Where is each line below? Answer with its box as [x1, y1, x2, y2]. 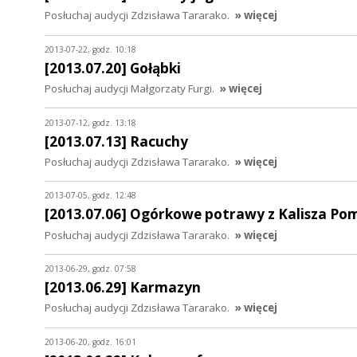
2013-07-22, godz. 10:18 [45, 44, 136, 56]
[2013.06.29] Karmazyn [45, 278, 201, 297]
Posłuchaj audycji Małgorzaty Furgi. [45, 81, 214, 96]
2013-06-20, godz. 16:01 [45, 335, 136, 347]
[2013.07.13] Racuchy [45, 131, 188, 151]
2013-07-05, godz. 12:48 [45, 190, 136, 202]
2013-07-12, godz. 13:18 [45, 116, 136, 128]
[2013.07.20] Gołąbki [45, 58, 181, 77]
